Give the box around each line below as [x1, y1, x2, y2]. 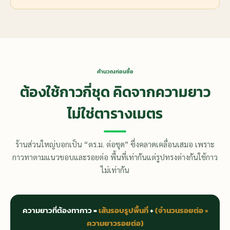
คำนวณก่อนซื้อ [97, 67, 133, 76]
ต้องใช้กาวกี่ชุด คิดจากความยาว [20, 81, 210, 103]
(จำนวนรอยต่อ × [155, 204, 208, 217]
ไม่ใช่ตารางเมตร [67, 103, 163, 125]
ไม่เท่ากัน [101, 165, 129, 175]
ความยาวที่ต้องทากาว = [22, 204, 99, 217]
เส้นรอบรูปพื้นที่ [98, 204, 148, 217]
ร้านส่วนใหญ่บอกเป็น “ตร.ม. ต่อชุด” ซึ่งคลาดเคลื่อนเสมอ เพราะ [15, 139, 215, 149]
